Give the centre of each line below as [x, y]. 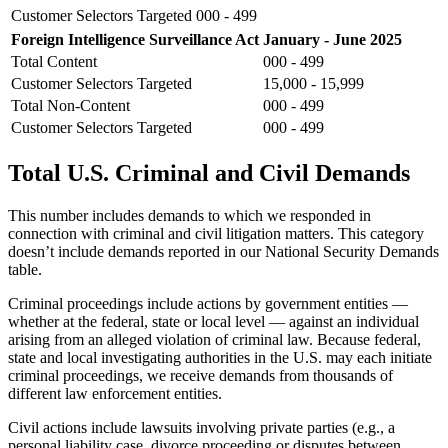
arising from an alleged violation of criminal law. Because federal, [214, 339]
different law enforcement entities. [115, 393]
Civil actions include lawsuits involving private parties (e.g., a [201, 427]
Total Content [54, 62]
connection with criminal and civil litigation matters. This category [216, 233]
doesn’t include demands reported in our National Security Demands [223, 251]
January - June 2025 [332, 40]
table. [25, 269]
